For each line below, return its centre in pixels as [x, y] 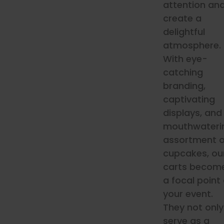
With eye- [185, 59]
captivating [189, 99]
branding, [184, 86]
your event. [188, 194]
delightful [184, 32]
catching [183, 72]
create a [182, 18]
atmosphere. [192, 45]
